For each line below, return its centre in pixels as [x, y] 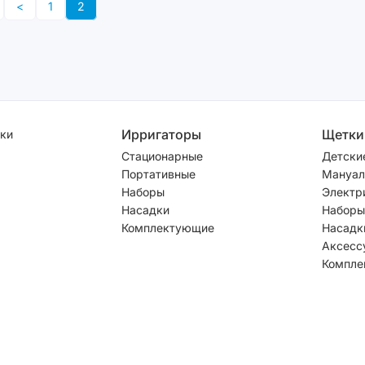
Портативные [158, 174]
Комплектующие [167, 227]
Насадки [145, 209]
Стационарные [162, 156]
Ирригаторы [161, 134]
